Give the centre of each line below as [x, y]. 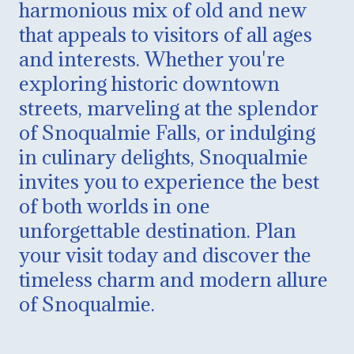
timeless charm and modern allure [173, 279]
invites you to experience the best [169, 181]
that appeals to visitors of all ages [166, 34]
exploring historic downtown [149, 83]
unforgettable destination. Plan [158, 230]
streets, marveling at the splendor [169, 107]
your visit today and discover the [165, 254]
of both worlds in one [115, 205]
